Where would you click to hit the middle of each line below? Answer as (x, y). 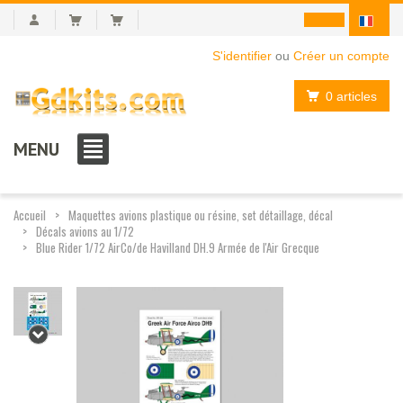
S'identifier (242, 56)
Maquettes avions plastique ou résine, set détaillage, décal (201, 215)
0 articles (351, 96)
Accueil (30, 215)
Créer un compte (341, 56)
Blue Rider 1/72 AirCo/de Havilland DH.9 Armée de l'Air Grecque (178, 247)
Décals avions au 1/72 (85, 231)
